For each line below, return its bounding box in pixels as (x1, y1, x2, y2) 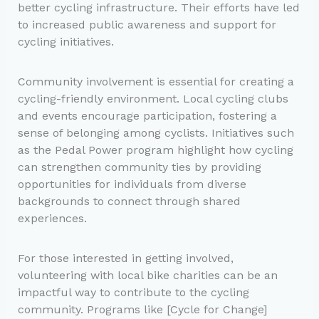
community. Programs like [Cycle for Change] (17, 302, 267, 316)
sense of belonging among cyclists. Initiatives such (17, 125, 294, 140)
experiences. (17, 211, 87, 225)
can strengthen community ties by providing (17, 159, 261, 174)
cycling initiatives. (17, 34, 114, 48)
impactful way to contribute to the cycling (17, 285, 249, 299)
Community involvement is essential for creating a (17, 74, 294, 88)
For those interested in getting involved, (17, 251, 234, 265)
